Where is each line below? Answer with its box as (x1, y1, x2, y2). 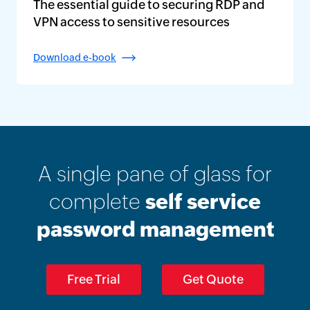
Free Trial (66, 272, 120, 286)
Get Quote (182, 272, 244, 286)
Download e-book (33, 52, 116, 63)
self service (145, 190, 261, 214)
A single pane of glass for (38, 162, 272, 186)
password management (36, 217, 274, 241)
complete (49, 190, 145, 214)
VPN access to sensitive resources (33, 15, 230, 29)
